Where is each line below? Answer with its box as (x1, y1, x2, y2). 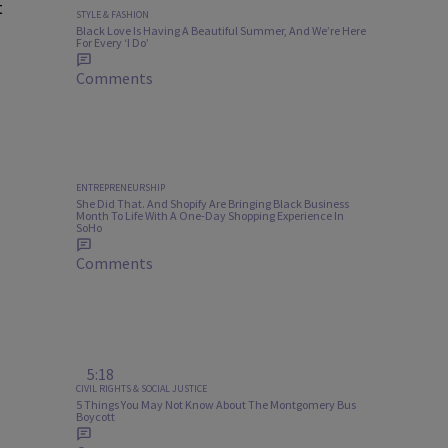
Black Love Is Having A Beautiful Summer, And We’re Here (76, 23, 366, 39)
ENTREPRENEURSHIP (76, 181, 165, 195)
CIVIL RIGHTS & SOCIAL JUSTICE (76, 381, 207, 395)
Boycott (76, 408, 115, 424)
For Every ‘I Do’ (76, 35, 149, 51)
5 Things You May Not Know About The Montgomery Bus (76, 396, 356, 412)
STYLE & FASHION (76, 8, 149, 22)
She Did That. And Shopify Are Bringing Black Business (76, 196, 349, 212)
